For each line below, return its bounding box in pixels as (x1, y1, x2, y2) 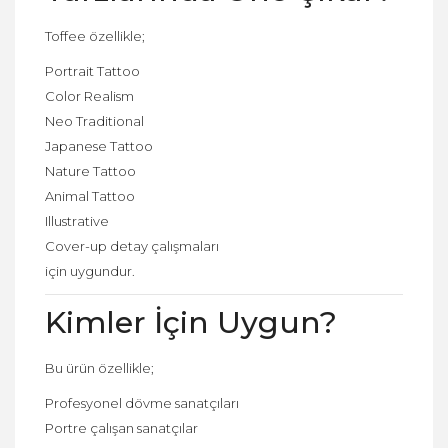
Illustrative (45, 212, 109, 229)
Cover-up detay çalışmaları (45, 237, 219, 254)
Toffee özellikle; (45, 27, 145, 44)
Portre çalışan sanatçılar (45, 419, 198, 436)
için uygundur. (45, 262, 135, 279)
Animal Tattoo (45, 187, 135, 204)
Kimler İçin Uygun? (45, 303, 337, 341)
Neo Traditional (45, 112, 144, 129)
